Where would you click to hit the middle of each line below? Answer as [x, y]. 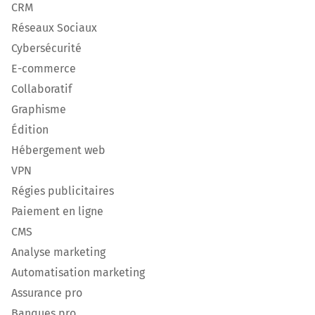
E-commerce [44, 68]
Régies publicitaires [63, 191]
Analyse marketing [58, 252]
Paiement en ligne [57, 211]
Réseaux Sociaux [54, 27]
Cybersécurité [46, 48]
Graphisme [39, 109]
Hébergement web [58, 150]
